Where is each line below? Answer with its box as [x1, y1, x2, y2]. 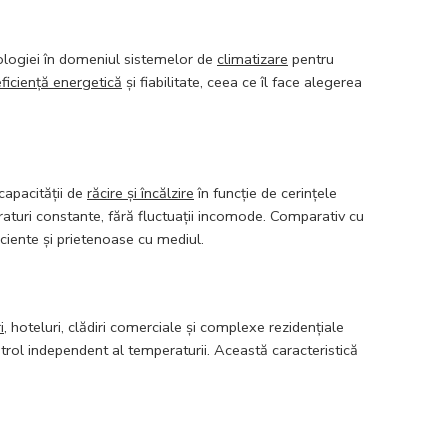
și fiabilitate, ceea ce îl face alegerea [122, 72, 362, 92]
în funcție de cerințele [194, 182, 337, 203]
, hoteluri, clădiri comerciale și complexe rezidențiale [4, 316, 344, 337]
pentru [288, 49, 334, 69]
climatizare [217, 49, 288, 69]
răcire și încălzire [87, 182, 194, 203]
